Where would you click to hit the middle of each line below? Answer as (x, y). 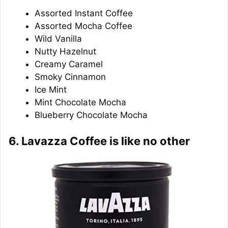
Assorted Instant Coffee (84, 13)
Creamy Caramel (69, 64)
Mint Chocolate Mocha (80, 102)
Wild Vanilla (58, 38)
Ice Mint (51, 89)
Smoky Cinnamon (70, 77)
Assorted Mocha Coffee (83, 26)
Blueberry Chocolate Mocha (91, 115)
